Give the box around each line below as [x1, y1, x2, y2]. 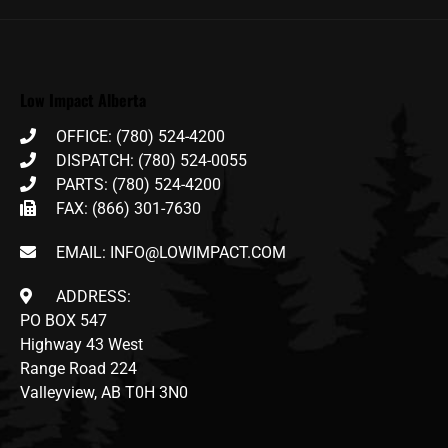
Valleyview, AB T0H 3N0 [20, 383, 188, 403]
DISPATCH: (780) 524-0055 [56, 151, 248, 171]
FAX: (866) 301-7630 [56, 199, 202, 219]
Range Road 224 [20, 359, 137, 379]
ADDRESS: [56, 287, 132, 307]
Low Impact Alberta [20, 88, 146, 113]
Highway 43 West [20, 335, 143, 355]
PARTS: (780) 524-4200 [56, 175, 222, 195]
